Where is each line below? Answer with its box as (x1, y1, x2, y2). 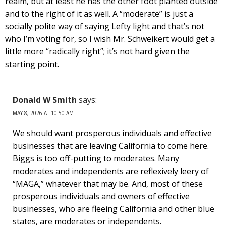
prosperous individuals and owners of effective (13, 190, 190, 202)
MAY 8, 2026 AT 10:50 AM (13, 109, 74, 117)
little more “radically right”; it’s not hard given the (5, 45, 190, 57)
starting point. (5, 58, 59, 70)
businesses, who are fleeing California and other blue (13, 203, 214, 214)
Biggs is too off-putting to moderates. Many (13, 152, 179, 164)
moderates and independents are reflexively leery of (13, 165, 209, 177)
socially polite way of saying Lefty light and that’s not (5, 20, 204, 32)
